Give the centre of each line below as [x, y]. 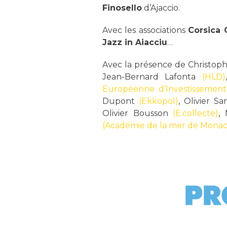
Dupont [120, 101]
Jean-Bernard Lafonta [152, 77]
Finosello [122, 8]
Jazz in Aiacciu [135, 42]
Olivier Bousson [138, 113]
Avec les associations [145, 30]
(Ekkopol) [158, 101]
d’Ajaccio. [161, 8]
